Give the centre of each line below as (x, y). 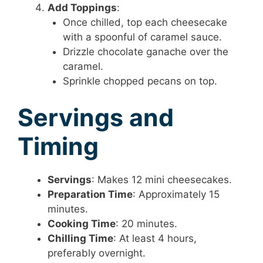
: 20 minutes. (146, 224)
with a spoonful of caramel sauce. (142, 37)
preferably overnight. (97, 253)
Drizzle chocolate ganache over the (145, 51)
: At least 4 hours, (155, 238)
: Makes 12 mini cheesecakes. (162, 180)
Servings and (96, 117)
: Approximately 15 (176, 194)
